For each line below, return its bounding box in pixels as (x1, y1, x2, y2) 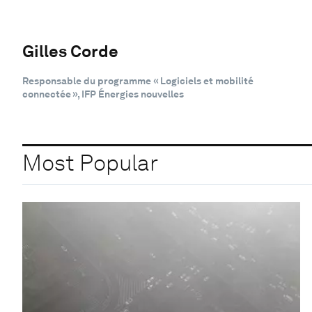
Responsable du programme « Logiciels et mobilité (22, 75, 253, 86)
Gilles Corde (22, 40, 118, 61)
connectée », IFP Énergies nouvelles (22, 88, 184, 100)
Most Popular (22, 149, 158, 177)
